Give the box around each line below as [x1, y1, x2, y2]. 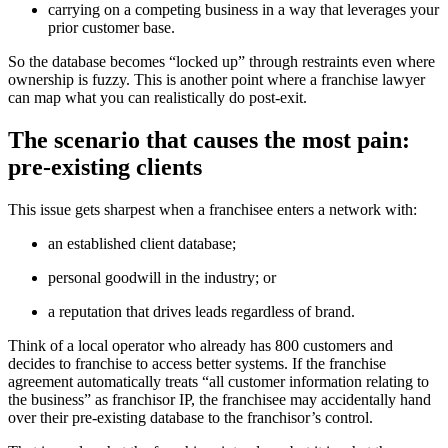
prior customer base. [48, 18, 175, 36]
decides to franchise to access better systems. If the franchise [8, 354, 386, 372]
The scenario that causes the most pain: [8, 126, 410, 153]
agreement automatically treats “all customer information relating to [8, 372, 429, 390]
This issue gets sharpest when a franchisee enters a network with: [8, 200, 417, 218]
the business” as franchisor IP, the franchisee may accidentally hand [8, 390, 431, 408]
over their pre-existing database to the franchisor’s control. [8, 408, 373, 426]
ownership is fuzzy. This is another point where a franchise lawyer [8, 70, 425, 88]
